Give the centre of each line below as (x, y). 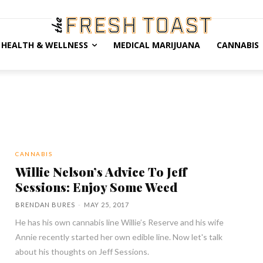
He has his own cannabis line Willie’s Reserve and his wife (120, 222)
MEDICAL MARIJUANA (156, 45)
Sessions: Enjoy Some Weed (97, 187)
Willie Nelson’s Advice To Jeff (101, 171)
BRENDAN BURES (45, 205)
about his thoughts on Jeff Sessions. (82, 252)
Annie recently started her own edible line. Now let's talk (119, 237)
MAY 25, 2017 (107, 205)
